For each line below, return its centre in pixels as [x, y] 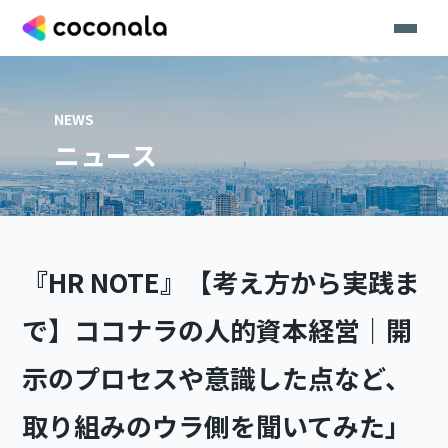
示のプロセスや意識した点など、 [217, 378]
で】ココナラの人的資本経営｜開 [217, 330]
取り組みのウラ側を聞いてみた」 [217, 426]
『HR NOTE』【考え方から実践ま [221, 282]
